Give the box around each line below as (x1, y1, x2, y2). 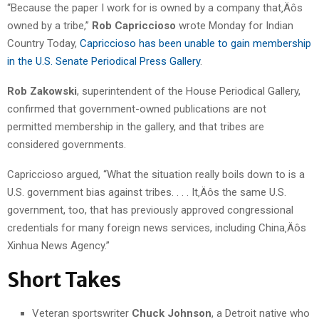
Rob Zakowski (7, 84, 77, 98)
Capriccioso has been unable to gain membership (80, 36, 311, 50)
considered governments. (7, 137, 126, 151)
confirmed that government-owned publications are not (7, 102, 266, 115)
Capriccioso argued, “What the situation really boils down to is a (7, 167, 305, 181)
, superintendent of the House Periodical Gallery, (77, 84, 300, 98)
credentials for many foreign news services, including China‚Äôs (7, 221, 306, 234)
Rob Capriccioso (92, 19, 176, 32)
